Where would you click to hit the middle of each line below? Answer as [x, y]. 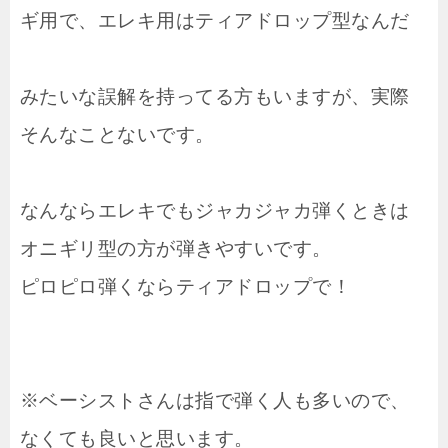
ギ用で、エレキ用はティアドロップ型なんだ [215, 21]
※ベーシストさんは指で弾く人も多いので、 [215, 401]
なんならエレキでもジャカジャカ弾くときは [215, 211]
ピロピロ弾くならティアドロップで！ [186, 287]
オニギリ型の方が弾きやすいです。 [176, 249]
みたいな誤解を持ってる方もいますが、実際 [215, 97]
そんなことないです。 [117, 135]
